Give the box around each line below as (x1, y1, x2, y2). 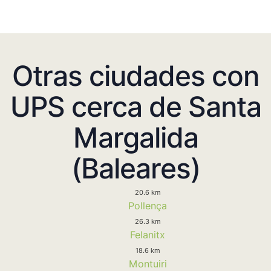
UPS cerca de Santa (10, 89, 261, 123)
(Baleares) (71, 151, 200, 185)
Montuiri (128, 257, 167, 270)
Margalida (73, 120, 198, 154)
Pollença (128, 199, 167, 212)
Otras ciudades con (12, 58, 259, 93)
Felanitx (130, 228, 165, 241)
